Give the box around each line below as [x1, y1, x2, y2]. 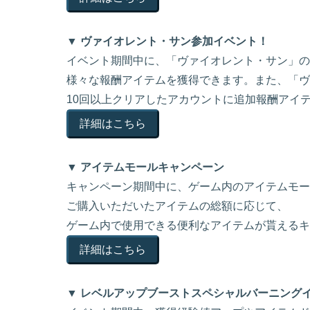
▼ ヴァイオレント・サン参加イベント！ [66, 35, 268, 47]
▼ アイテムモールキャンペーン [66, 161, 224, 173]
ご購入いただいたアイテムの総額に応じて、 [66, 200, 288, 212]
